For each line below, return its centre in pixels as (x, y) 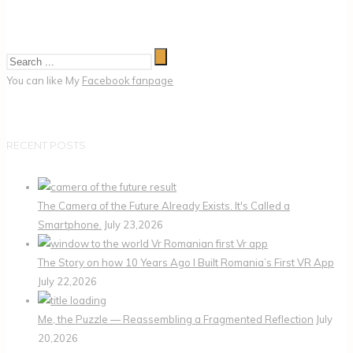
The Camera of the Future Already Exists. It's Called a (164, 206)
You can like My (44, 81)
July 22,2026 (67, 281)
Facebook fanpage (128, 81)
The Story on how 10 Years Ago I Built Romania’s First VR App (186, 262)
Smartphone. (70, 225)
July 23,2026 (134, 225)
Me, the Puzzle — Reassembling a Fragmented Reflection (176, 319)
